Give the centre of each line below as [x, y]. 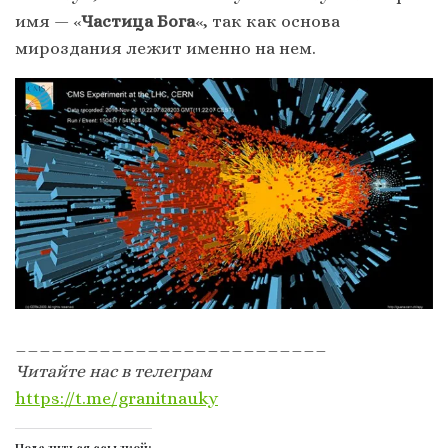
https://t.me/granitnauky [116, 397]
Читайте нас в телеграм [115, 370]
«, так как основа [267, 20]
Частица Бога [138, 20]
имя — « [48, 20]
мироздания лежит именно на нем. [165, 47]
